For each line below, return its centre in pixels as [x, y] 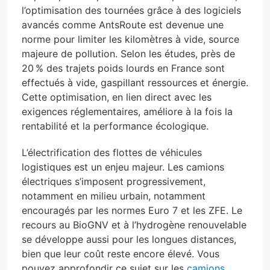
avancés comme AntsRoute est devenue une [123, 24]
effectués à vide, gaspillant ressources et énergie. [135, 82]
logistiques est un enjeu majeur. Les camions [123, 167]
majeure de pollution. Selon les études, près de [128, 53]
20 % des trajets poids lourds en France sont [123, 68]
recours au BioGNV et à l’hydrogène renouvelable [134, 224]
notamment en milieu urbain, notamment [114, 196]
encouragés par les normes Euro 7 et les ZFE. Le [132, 210]
